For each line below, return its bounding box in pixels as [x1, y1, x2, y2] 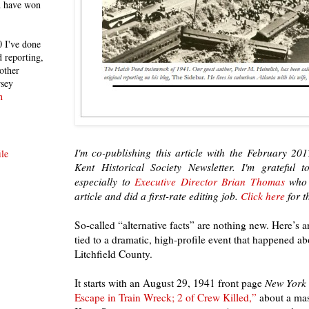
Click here [241, 188, 285, 203]
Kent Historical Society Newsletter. [74, 159, 242, 174]
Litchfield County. [74, 246, 152, 261]
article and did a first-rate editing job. [74, 188, 241, 203]
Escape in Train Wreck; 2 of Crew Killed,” [74, 290, 257, 304]
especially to [74, 174, 135, 188]
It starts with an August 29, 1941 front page [74, 275, 265, 290]
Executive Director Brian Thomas [134, 174, 285, 188]
